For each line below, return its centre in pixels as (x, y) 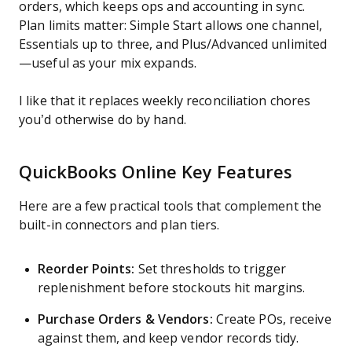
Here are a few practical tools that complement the (170, 206)
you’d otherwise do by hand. (103, 120)
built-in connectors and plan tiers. (119, 225)
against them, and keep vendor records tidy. (169, 338)
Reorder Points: (86, 269)
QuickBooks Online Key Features (156, 172)
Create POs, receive (272, 319)
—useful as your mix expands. (108, 63)
